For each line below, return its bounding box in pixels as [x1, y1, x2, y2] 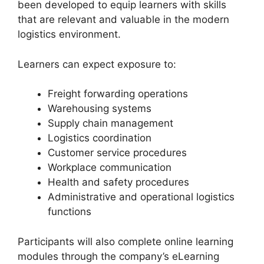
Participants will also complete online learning [18, 235, 233, 247]
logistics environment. [18, 28, 121, 41]
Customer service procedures [48, 147, 187, 159]
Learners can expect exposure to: [18, 58, 176, 70]
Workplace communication [48, 161, 171, 174]
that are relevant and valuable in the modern [18, 14, 229, 26]
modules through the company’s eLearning [18, 250, 219, 262]
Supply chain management [48, 117, 173, 130]
